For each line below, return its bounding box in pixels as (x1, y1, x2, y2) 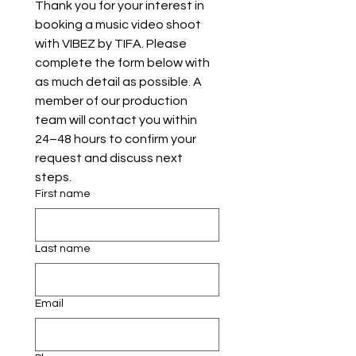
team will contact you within (35, 114, 197, 127)
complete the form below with (35, 56, 210, 70)
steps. (35, 171, 72, 184)
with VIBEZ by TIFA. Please (35, 37, 187, 51)
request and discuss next (35, 152, 183, 165)
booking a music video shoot (35, 18, 201, 32)
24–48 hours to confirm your (35, 133, 196, 146)
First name (35, 188, 91, 200)
